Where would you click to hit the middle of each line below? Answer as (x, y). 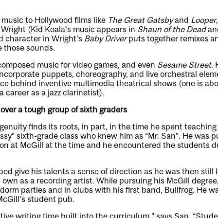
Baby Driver (105, 38)
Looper (203, 20)
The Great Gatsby (140, 20)
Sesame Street (184, 65)
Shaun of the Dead (172, 29)
